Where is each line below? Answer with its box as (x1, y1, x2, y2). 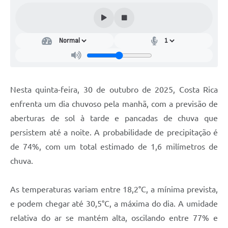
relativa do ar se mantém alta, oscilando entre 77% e (10, 213, 218, 223)
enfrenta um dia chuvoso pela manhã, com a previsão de (10, 99, 218, 109)
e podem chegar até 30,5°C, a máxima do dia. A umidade (10, 199, 218, 209)
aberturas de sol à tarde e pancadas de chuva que (10, 113, 218, 123)
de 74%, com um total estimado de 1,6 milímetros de (10, 142, 218, 152)
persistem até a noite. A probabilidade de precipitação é (10, 128, 218, 137)
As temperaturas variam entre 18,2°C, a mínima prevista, (10, 185, 218, 194)
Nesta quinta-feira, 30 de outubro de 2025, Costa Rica (10, 85, 218, 95)
